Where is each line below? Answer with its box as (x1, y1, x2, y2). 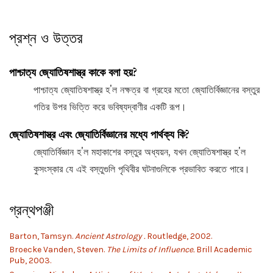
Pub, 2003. (9, 255, 51, 266)
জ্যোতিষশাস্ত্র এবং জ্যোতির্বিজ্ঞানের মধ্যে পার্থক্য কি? (9, 128, 190, 142)
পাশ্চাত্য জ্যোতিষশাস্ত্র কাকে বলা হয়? (9, 66, 137, 80)
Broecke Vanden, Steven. (9, 244, 107, 255)
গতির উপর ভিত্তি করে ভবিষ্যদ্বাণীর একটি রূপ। (34, 101, 186, 113)
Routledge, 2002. (145, 231, 212, 242)
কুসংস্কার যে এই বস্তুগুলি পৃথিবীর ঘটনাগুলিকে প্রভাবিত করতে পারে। (34, 163, 250, 175)
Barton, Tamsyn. (9, 231, 75, 242)
